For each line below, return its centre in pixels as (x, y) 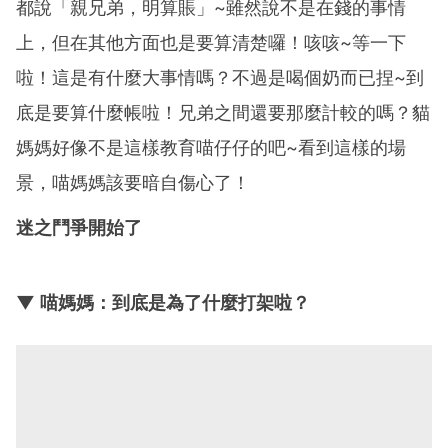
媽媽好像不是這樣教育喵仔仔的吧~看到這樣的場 (211, 148)
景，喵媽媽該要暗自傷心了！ (133, 183)
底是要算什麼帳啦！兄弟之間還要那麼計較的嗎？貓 (223, 113)
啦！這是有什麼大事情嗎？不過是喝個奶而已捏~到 (220, 78)
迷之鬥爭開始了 (79, 228)
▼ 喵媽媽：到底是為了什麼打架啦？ (163, 303)
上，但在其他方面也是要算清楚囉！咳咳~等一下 (211, 43)
